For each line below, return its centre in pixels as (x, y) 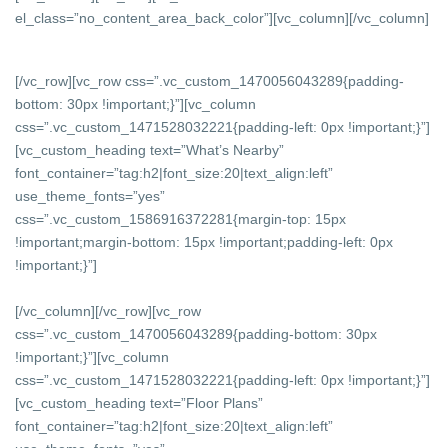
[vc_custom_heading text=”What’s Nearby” (150, 149)
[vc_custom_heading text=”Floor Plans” (139, 402)
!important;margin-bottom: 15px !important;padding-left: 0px (204, 241)
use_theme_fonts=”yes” (90, 195)
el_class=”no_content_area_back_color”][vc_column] (182, 17)
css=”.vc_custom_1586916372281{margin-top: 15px (181, 218)
